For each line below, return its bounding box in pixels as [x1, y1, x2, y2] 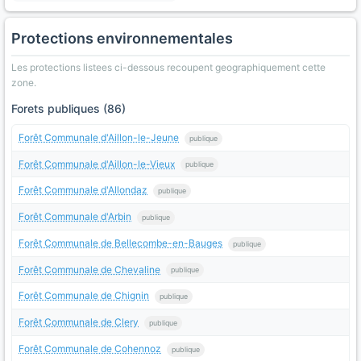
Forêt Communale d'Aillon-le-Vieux [19, 157, 175, 170]
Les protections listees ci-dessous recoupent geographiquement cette [11, 61, 326, 73]
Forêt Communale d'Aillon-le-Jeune [19, 131, 179, 143]
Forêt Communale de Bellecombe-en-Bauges [19, 236, 222, 249]
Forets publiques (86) [11, 102, 126, 115]
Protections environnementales [11, 30, 233, 47]
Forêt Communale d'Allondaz [19, 184, 147, 197]
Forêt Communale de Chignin [19, 289, 149, 302]
